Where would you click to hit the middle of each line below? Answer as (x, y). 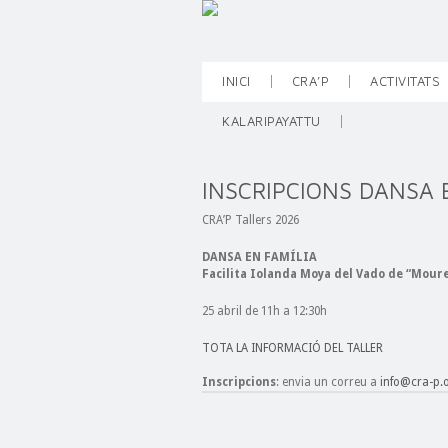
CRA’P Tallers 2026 (250, 220)
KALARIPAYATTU (271, 121)
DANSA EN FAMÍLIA (259, 257)
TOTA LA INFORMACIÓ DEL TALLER (292, 348)
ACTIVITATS (405, 81)
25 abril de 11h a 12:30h (264, 311)
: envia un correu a (328, 382)
